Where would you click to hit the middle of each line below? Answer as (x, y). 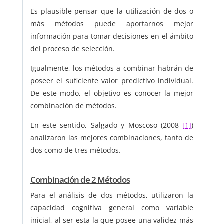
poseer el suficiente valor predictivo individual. (112, 81)
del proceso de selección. (72, 49)
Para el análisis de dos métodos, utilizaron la (112, 195)
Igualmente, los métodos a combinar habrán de (112, 68)
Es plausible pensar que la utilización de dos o (112, 11)
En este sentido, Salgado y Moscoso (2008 (106, 125)
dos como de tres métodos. (75, 150)
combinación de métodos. (73, 106)
